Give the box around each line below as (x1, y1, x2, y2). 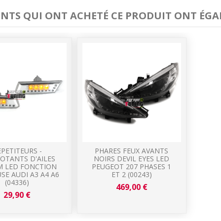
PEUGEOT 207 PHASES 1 (92, 161, 172, 171)
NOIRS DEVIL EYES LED (94, 153, 170, 163)
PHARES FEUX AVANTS (95, 146, 169, 155)
